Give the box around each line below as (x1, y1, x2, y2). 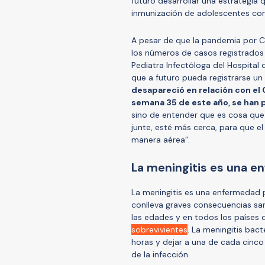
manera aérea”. (131, 134, 190, 145)
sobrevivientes (131, 224, 188, 235)
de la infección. (131, 248, 190, 260)
